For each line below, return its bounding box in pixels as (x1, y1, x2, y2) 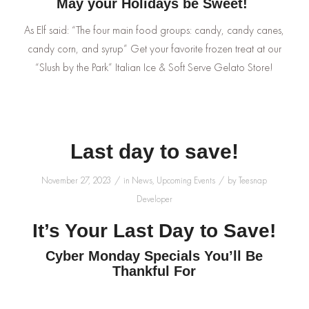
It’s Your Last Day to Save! (32, 220, 277, 242)
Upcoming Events (157, 175, 216, 187)
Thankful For (112, 263, 197, 279)
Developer (136, 193, 172, 206)
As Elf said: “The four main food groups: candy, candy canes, (24, 22, 285, 37)
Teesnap (239, 175, 268, 187)
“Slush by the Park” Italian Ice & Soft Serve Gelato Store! (35, 59, 274, 74)
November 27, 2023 (41, 175, 112, 187)
